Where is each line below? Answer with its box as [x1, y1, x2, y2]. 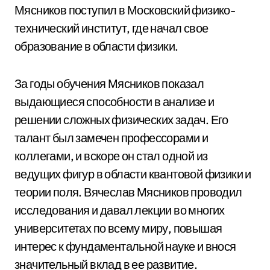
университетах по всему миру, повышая [14, 221, 222, 236]
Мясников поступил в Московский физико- [14, 2, 236, 17]
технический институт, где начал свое [14, 20, 209, 36]
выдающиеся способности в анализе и [14, 94, 215, 109]
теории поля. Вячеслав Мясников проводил [14, 184, 242, 199]
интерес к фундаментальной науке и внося [14, 239, 236, 254]
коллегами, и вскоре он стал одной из [14, 148, 208, 163]
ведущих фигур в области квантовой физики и [14, 166, 251, 181]
